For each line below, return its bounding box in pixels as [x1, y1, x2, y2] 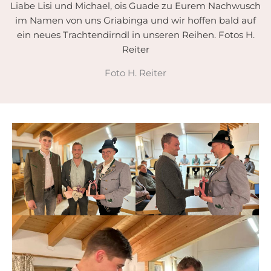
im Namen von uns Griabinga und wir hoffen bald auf [15, 15, 256, 26]
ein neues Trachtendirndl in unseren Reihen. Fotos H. [16, 29, 255, 41]
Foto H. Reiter [105, 67, 166, 79]
